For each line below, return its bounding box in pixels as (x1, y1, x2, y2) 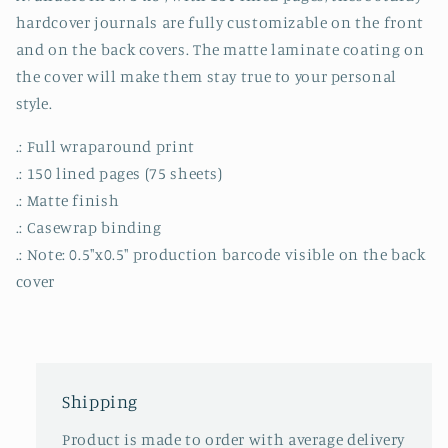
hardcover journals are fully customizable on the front (15, 13, 424, 33)
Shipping (62, 391, 139, 413)
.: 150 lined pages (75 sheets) (15, 163, 223, 183)
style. (15, 94, 53, 114)
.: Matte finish (15, 190, 120, 210)
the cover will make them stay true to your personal (15, 67, 397, 87)
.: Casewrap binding (15, 217, 162, 237)
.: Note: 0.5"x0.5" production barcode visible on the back (15, 244, 426, 264)
